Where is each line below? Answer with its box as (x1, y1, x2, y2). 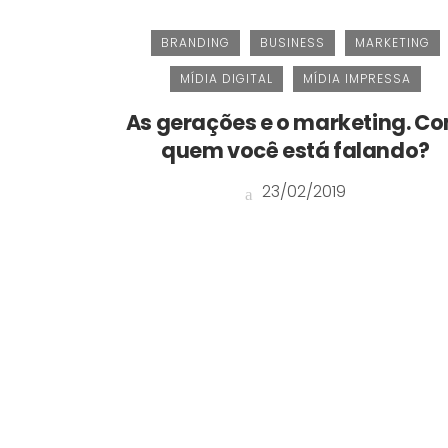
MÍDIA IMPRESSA (302, 70, 411, 88)
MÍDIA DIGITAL (179, 70, 273, 88)
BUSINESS (259, 34, 325, 52)
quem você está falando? (160, 136, 430, 166)
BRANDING (160, 34, 230, 52)
